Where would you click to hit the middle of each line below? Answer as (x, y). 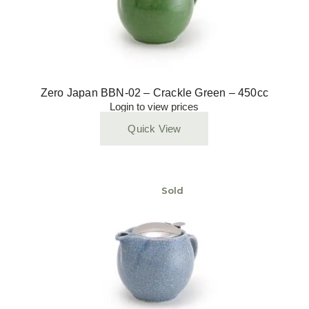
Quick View (154, 129)
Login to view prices (154, 107)
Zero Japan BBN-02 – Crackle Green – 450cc (154, 93)
